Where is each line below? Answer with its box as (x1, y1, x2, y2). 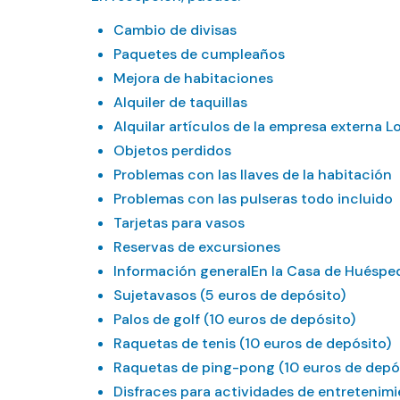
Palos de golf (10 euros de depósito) (113, 310, 355, 329)
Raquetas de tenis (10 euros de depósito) (113, 334, 391, 353)
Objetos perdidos (113, 141, 231, 160)
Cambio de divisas (113, 21, 237, 39)
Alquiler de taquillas (113, 93, 247, 112)
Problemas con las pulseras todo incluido (113, 189, 393, 208)
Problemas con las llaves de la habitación (113, 165, 392, 184)
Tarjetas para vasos (113, 213, 245, 232)
